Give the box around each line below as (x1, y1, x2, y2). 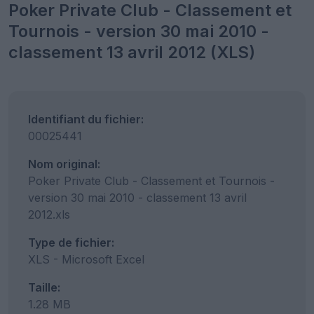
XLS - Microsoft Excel (28, 252, 144, 266)
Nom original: (28, 157, 100, 171)
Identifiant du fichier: (28, 112, 144, 126)
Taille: (28, 280, 60, 294)
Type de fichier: (28, 235, 114, 250)
